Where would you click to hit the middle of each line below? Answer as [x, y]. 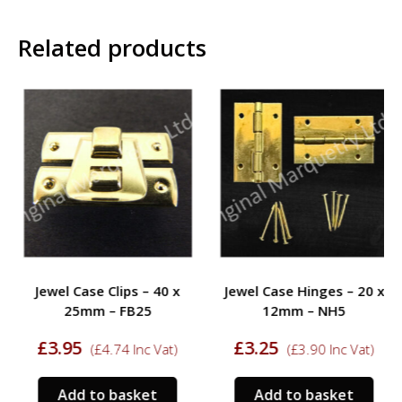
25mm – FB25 [103, 310]
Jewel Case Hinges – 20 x [299, 290]
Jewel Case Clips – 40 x [103, 290]
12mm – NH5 [299, 310]
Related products [112, 47]
